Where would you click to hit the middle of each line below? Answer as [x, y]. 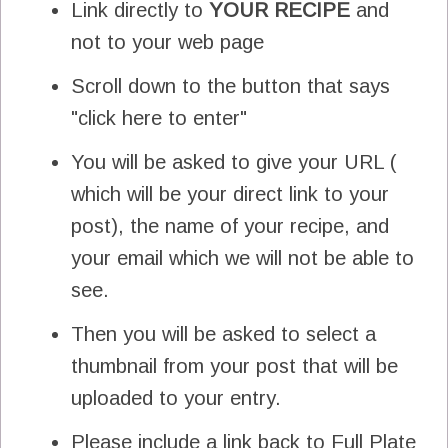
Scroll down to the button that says [230, 85]
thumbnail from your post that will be [234, 365]
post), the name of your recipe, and [230, 225]
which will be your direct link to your [230, 193]
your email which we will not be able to [242, 257]
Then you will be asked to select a [223, 333]
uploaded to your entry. [176, 397]
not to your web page [170, 41]
